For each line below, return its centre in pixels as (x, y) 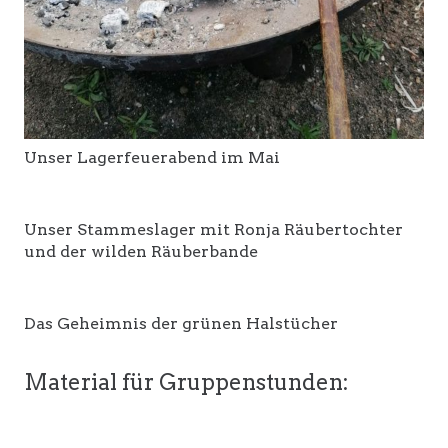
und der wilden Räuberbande (141, 252)
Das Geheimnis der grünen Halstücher (181, 324)
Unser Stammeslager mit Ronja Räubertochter (213, 230)
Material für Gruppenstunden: (186, 382)
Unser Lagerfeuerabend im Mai (152, 158)
